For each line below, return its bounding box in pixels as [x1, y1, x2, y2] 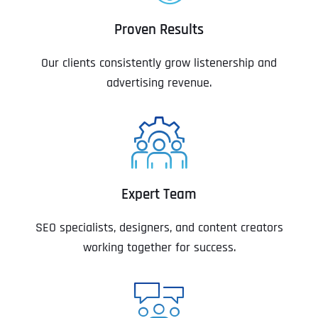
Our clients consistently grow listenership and [41, 55, 277, 72]
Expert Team [121, 185, 197, 204]
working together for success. [82, 239, 236, 256]
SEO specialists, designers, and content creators [35, 219, 283, 236]
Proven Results [114, 21, 204, 40]
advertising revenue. [106, 75, 212, 92]
